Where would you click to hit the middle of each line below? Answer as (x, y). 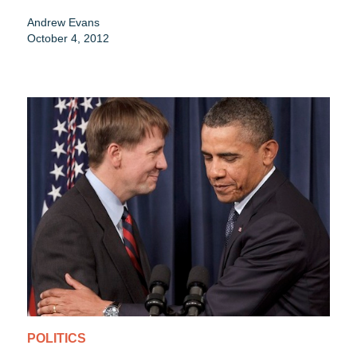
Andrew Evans (63, 23)
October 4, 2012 (68, 39)
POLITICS (57, 339)
